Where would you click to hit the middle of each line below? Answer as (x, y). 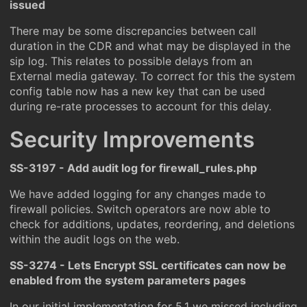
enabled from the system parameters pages (128, 280)
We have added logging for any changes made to (138, 194)
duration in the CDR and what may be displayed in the (150, 46)
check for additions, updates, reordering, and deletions (152, 224)
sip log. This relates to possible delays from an (131, 61)
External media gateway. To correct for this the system (152, 76)
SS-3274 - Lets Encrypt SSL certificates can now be (148, 265)
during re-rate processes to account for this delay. (140, 106)
